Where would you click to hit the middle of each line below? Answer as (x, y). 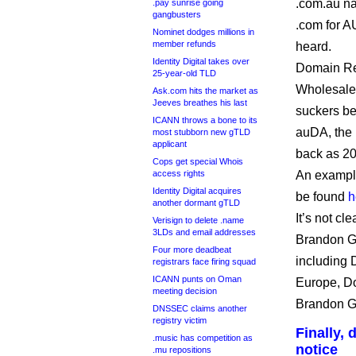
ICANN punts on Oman (197, 279)
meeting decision (185, 291)
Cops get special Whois (198, 161)
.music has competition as (203, 338)
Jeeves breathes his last (200, 103)
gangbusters (177, 14)
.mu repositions (182, 350)
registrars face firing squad (204, 261)
